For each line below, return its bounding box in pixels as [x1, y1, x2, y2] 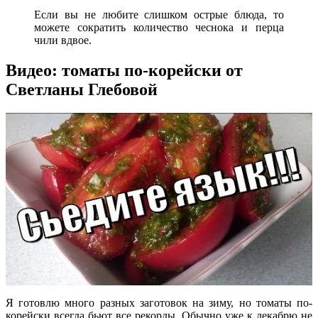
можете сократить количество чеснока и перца [34, 21, 284, 33]
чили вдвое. [34, 33, 92, 46]
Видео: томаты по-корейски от [6, 60, 243, 79]
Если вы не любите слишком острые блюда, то [34, 8, 284, 21]
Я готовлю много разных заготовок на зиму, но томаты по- [6, 297, 312, 309]
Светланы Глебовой [6, 79, 158, 99]
